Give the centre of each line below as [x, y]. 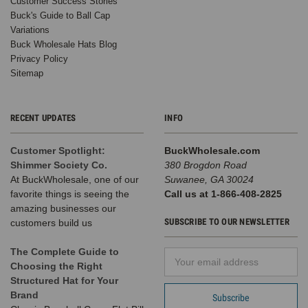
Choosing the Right [56, 266]
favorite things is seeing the [70, 194]
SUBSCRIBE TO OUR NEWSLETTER [227, 222]
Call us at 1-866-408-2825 [223, 194]
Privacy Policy [39, 59]
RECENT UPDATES [43, 118]
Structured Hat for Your [64, 281]
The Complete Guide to [65, 252]
